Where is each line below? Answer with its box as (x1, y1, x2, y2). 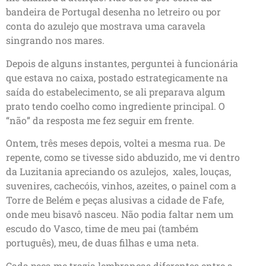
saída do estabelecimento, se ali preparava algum (6, 85, 225, 98)
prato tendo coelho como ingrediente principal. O (6, 99, 225, 112)
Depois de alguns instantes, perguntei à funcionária (6, 56, 238, 69)
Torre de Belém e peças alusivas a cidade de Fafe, (6, 194, 224, 207)
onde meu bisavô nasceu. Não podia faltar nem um (6, 208, 233, 221)
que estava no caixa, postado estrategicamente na (6, 71, 228, 84)
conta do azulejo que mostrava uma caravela (6, 20, 205, 33)
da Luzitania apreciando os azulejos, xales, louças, (6, 165, 231, 178)
